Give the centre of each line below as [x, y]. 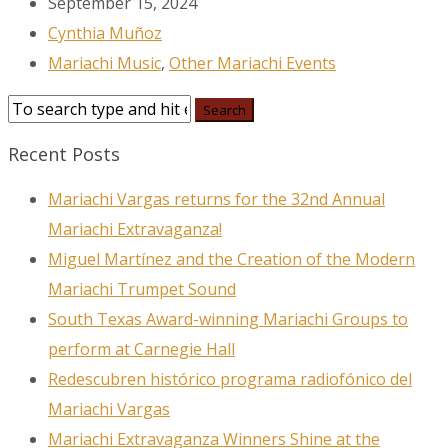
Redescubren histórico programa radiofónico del [230, 379]
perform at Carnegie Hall [141, 349]
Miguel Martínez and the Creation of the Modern [231, 259]
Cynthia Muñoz [105, 33]
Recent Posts [64, 154]
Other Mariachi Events [252, 63]
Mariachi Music [104, 63]
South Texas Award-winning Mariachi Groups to [228, 319]
